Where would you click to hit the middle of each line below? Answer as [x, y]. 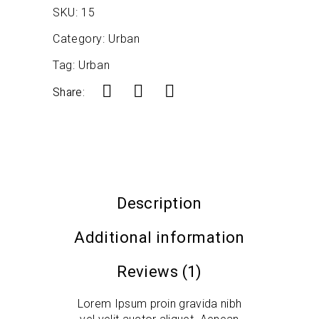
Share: [69, 93]
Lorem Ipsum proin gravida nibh [159, 304]
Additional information [159, 237]
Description [159, 203]
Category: [81, 39]
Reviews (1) [159, 272]
